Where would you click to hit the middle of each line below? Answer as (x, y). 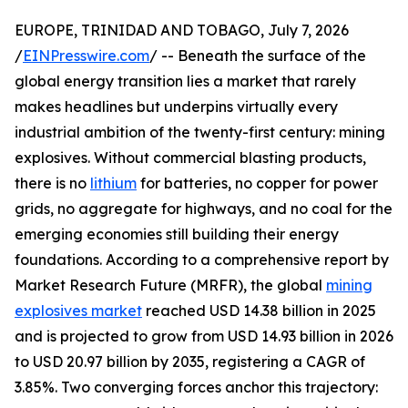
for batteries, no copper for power (257, 184)
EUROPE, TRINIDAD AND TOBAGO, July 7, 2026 (182, 31)
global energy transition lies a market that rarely (185, 82)
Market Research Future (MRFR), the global (170, 286)
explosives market (78, 311)
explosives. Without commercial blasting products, (190, 158)
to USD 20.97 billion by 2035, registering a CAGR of (190, 362)
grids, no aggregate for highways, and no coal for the (204, 209)
